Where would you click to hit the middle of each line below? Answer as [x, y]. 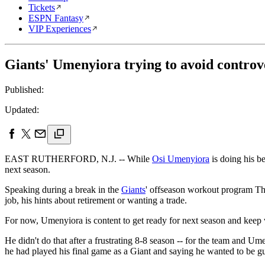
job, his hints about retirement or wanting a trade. [96, 200]
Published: [24, 89]
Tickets [42, 7]
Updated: [22, 109]
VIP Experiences [60, 29]
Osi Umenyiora [181, 159]
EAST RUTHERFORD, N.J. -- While [78, 159]
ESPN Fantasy [56, 18]
